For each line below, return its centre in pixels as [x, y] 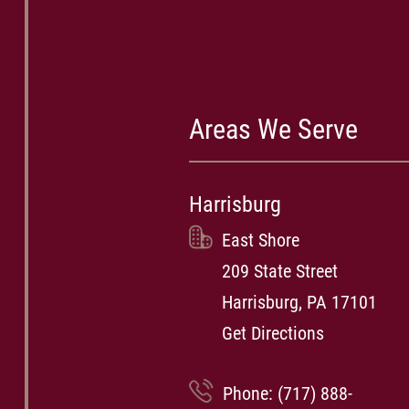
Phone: [250, 394]
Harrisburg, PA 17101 [300, 303]
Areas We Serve [273, 130]
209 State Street [280, 272]
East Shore [261, 241]
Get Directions [273, 334]
